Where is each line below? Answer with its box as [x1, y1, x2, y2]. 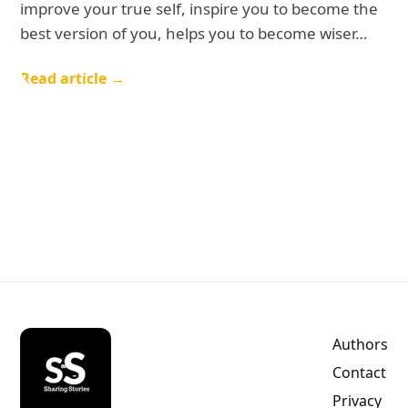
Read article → [20, 68, 126, 88]
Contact [331, 362, 386, 382]
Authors [331, 334, 388, 354]
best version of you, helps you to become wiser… [20, 23, 368, 44]
